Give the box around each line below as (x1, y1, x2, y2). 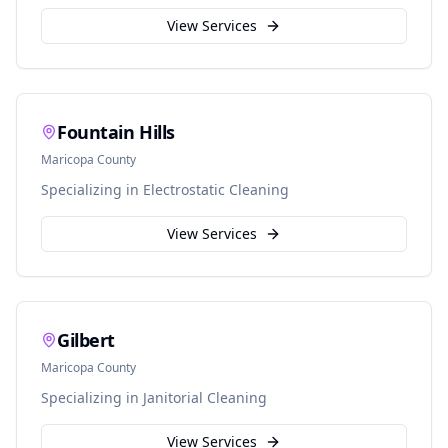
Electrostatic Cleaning (143, 180, 289, 199)
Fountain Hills (57, 120, 175, 144)
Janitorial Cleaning (143, 388, 267, 407)
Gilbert (57, 328, 115, 352)
